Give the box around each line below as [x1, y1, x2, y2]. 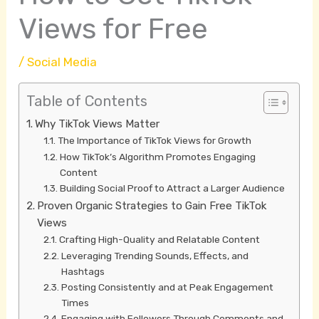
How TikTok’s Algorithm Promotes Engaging [60, 151, 256, 163]
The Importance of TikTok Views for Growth [58, 135, 252, 147]
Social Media [27, 55, 98, 70]
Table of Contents [26, 93, 148, 110]
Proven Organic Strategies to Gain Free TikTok [37, 199, 267, 213]
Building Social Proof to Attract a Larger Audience [60, 182, 286, 194]
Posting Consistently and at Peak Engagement [61, 281, 274, 293]
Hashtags [61, 266, 105, 278]
